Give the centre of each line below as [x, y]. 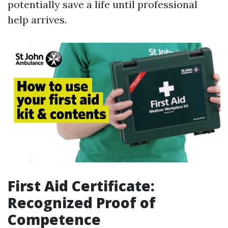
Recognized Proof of [82, 203]
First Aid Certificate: [81, 186]
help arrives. [37, 20]
